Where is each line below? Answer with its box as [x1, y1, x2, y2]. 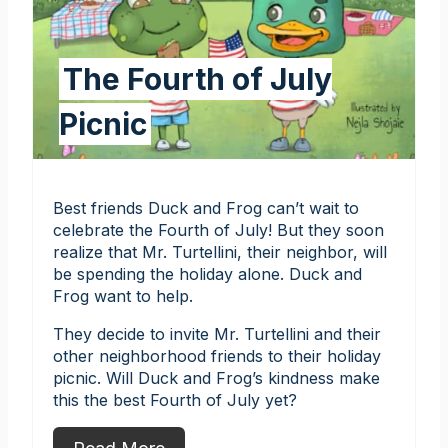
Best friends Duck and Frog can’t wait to [53, 198, 359, 219]
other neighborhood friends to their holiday [53, 346, 381, 367]
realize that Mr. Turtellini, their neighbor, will [53, 242, 387, 263]
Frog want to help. [53, 286, 193, 307]
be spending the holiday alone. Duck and [53, 264, 362, 285]
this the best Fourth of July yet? [53, 390, 297, 411]
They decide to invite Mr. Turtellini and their [53, 324, 381, 345]
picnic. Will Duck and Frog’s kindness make [53, 368, 380, 389]
